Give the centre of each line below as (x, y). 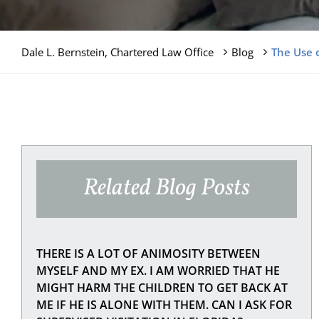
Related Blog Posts (167, 189)
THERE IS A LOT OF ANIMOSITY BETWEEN (149, 253)
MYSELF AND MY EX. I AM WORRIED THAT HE (158, 270)
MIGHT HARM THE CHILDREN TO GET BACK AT (162, 287)
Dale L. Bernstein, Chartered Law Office (117, 52)
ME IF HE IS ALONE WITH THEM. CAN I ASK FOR (164, 304)
